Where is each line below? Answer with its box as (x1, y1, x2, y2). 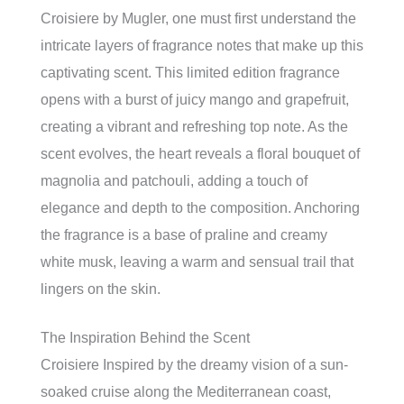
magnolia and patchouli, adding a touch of (41, 173, 308, 188)
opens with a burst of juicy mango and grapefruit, (41, 92, 349, 107)
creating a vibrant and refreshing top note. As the (41, 119, 348, 134)
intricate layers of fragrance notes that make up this (41, 38, 363, 53)
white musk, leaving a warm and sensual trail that (41, 254, 353, 270)
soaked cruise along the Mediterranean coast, (41, 384, 331, 399)
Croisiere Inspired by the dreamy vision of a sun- (41, 357, 348, 372)
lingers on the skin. (41, 281, 161, 297)
